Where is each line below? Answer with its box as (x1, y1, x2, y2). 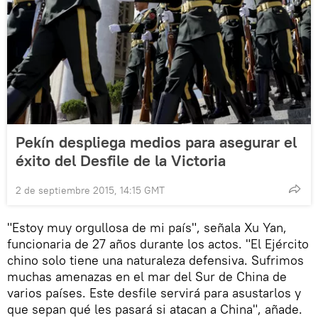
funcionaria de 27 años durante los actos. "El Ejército (7, 235, 309, 252)
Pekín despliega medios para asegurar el (16, 131, 297, 152)
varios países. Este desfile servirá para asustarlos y (7, 284, 301, 301)
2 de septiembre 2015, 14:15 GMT (16, 183, 165, 197)
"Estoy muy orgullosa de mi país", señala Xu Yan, (7, 219, 287, 236)
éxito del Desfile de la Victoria (16, 150, 226, 170)
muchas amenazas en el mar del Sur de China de (7, 268, 287, 285)
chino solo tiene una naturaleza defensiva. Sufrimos (7, 251, 304, 268)
